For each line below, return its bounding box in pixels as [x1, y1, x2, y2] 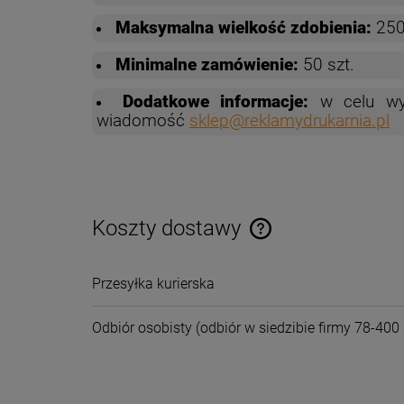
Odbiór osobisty [92, 318, 192, 336]
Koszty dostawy [92, 215, 246, 241]
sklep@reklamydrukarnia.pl [189, 110, 390, 131]
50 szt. [303, 54, 354, 75]
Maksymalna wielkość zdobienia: [115, 17, 372, 38]
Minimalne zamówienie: [115, 54, 303, 75]
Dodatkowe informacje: [122, 91, 320, 112]
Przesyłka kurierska [92, 274, 215, 292]
